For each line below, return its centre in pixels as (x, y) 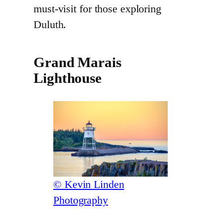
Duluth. (50, 24)
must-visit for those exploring (97, 9)
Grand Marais (77, 62)
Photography (81, 201)
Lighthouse (68, 78)
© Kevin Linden (89, 185)
